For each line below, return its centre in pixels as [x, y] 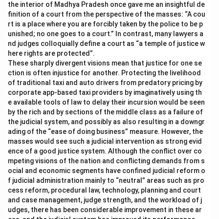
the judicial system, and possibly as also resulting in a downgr [106, 122]
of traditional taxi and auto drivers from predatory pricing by [105, 83]
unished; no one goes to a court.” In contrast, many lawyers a [106, 34]
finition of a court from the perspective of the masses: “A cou [107, 14]
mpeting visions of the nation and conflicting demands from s [106, 161]
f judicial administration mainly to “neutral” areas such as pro [106, 180]
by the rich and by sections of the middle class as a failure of [105, 112]
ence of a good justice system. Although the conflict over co [105, 151]
